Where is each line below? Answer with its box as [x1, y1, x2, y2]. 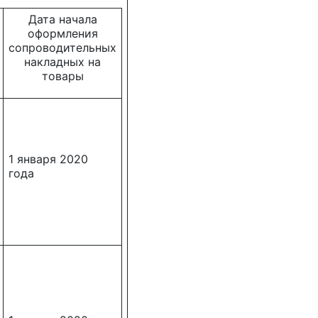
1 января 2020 [9, 152, 88, 166]
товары [41, 69, 84, 83]
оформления [27, 26, 98, 40]
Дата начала [28, 12, 97, 26]
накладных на [24, 55, 101, 69]
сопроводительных [9, 40, 116, 55]
